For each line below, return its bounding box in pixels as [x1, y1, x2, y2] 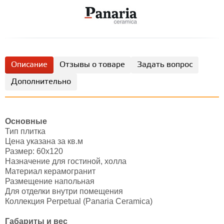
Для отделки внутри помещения [5, 187, 123, 195]
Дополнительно [11, 77, 71, 86]
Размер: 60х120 [5, 147, 63, 155]
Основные [5, 117, 47, 125]
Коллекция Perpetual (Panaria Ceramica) [5, 197, 152, 205]
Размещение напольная [5, 177, 94, 185]
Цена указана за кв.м [5, 137, 83, 145]
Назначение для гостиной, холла [5, 157, 126, 165]
